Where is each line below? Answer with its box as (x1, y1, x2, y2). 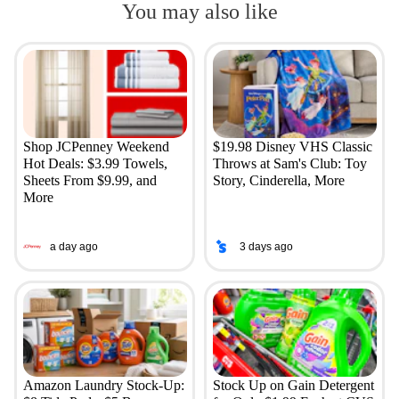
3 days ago (239, 240, 293, 253)
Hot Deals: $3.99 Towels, (22, 156, 167, 172)
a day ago (49, 240, 98, 253)
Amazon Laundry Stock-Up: (22, 378, 184, 394)
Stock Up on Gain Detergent (212, 378, 374, 394)
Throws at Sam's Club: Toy (212, 156, 367, 172)
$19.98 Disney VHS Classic (212, 139, 372, 155)
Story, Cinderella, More (212, 173, 345, 189)
